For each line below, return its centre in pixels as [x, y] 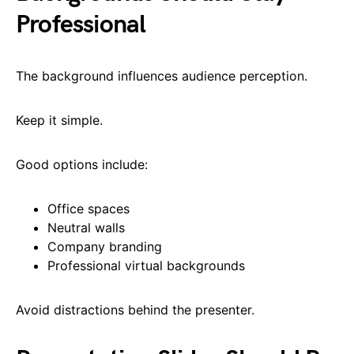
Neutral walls [86, 227]
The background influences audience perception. [162, 75]
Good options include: [82, 164]
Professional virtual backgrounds [146, 265]
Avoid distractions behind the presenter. [135, 309]
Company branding [105, 246]
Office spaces [88, 208]
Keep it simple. [59, 120]
